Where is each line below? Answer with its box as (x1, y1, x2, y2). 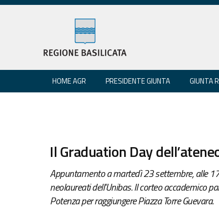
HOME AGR (52, 75, 86, 87)
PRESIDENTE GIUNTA (106, 75, 170, 87)
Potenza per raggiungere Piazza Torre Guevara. (50, 193, 214, 208)
